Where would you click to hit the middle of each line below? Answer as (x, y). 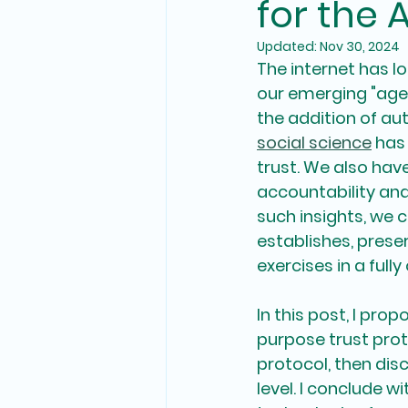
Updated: (288, 46)
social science (314, 143)
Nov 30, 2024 (360, 46)
